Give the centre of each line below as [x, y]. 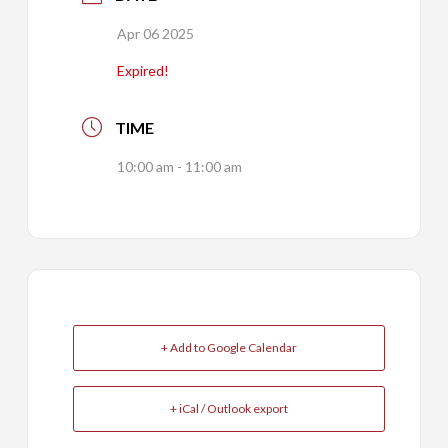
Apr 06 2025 [155, 33]
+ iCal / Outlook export [228, 408]
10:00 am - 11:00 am [179, 166]
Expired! [142, 70]
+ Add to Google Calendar [228, 347]
